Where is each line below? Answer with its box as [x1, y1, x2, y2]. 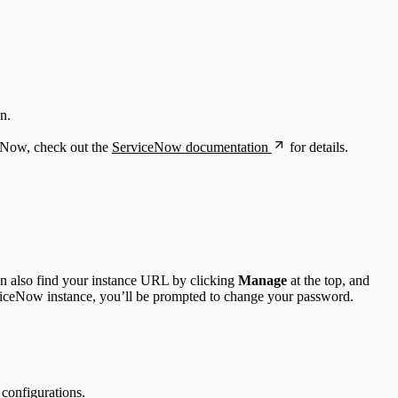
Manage [238, 273, 287, 289]
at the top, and [287, 273, 370, 289]
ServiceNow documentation [112, 139, 268, 155]
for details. [286, 139, 348, 155]
